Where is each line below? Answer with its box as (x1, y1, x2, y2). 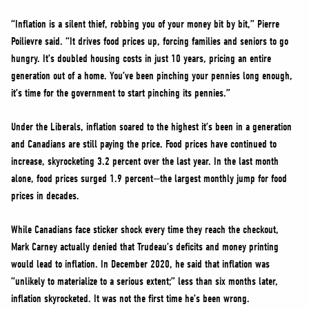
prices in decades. (11, 190, 79, 202)
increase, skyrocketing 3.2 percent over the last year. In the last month (11, 155, 279, 168)
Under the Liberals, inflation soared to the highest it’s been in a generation (11, 121, 292, 133)
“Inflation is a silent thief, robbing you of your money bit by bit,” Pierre (11, 18, 279, 30)
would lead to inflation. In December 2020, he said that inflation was (11, 258, 270, 270)
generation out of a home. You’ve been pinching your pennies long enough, (11, 70, 292, 82)
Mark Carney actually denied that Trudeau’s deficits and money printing (11, 241, 279, 253)
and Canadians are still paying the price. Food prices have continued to (11, 138, 277, 150)
